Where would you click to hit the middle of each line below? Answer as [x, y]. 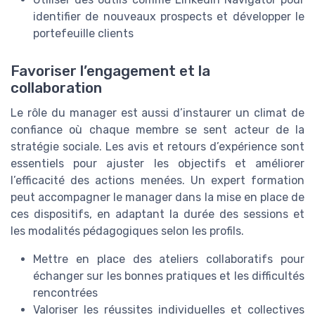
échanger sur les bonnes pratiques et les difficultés [169, 276]
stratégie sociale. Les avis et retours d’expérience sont [157, 147]
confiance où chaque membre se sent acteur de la [157, 130]
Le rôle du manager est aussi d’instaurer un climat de [157, 113]
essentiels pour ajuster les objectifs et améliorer [157, 164]
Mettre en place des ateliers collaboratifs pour [169, 259]
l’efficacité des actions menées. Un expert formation [157, 181]
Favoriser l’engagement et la [110, 71]
